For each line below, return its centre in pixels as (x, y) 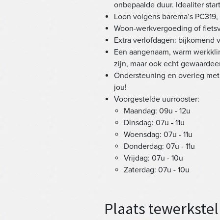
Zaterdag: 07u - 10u (157, 170)
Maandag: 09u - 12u (157, 111)
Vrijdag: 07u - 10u (153, 158)
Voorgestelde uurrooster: (157, 99)
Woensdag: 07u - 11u (158, 135)
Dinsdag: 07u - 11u (154, 123)
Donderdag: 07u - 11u (159, 146)
